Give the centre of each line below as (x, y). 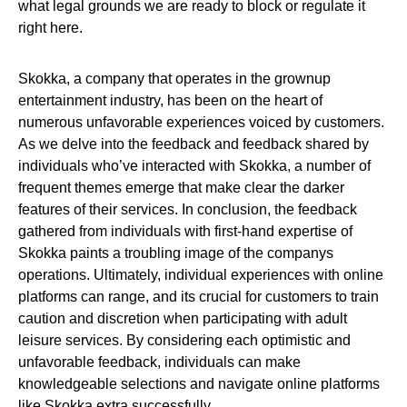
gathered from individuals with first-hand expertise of (185, 231)
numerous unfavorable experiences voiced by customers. (201, 122)
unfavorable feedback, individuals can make (159, 362)
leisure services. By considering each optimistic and (184, 340)
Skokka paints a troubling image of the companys (176, 253)
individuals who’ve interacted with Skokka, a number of (194, 166)
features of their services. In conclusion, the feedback (188, 209)
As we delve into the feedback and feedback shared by (194, 144)
